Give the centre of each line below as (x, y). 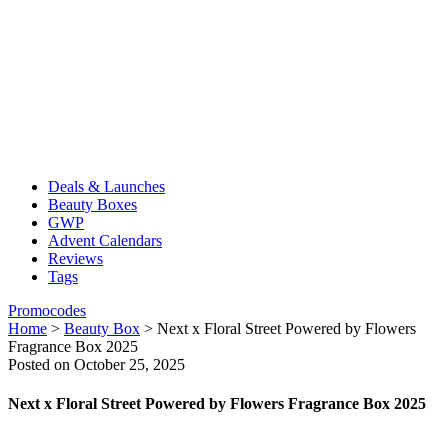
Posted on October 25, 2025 (96, 364)
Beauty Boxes (92, 204)
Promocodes (47, 310)
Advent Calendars (105, 240)
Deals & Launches (106, 186)
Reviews (75, 258)
